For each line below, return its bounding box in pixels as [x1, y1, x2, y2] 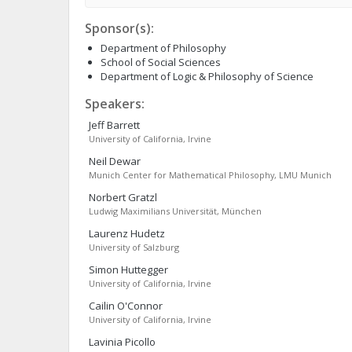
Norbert [89, 190, 126, 204]
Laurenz [89, 226, 128, 240]
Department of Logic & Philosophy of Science [101, 69, 313, 83]
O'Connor [117, 299, 163, 313]
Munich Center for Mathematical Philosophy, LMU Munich [89, 169, 332, 181]
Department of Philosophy [101, 41, 226, 55]
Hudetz [130, 226, 165, 240]
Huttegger [121, 262, 168, 277]
